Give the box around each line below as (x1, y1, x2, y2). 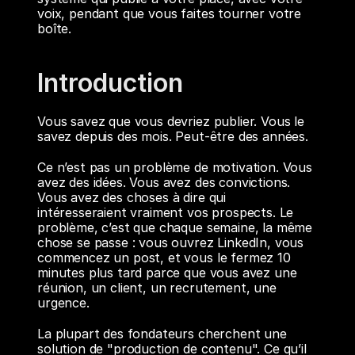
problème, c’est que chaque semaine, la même (37, 219, 313, 235)
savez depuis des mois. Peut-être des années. (37, 128, 308, 144)
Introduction (37, 67, 183, 98)
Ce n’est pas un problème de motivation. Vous (37, 159, 312, 175)
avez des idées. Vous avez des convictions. (37, 174, 291, 190)
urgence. (37, 295, 90, 311)
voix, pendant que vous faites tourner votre (37, 6, 302, 21)
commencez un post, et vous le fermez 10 (37, 250, 291, 265)
